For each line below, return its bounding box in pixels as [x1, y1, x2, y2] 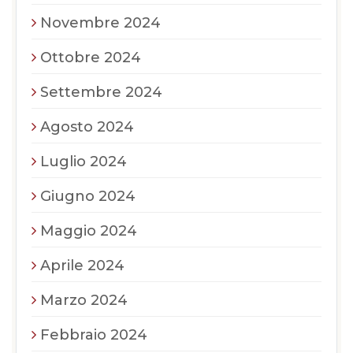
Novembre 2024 [40, 13, 161, 32]
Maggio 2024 [40, 221, 137, 240]
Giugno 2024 [40, 187, 136, 205]
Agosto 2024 [40, 117, 134, 136]
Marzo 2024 [40, 291, 128, 309]
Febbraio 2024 [40, 325, 147, 344]
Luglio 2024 [40, 152, 127, 170]
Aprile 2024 [40, 256, 124, 274]
